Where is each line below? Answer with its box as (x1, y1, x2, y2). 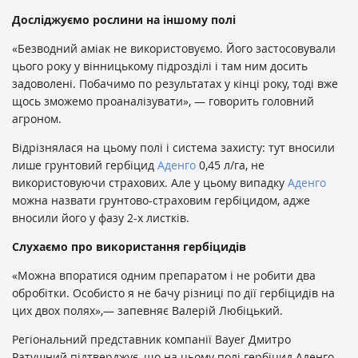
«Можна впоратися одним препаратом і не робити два (12, 268, 316, 284)
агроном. (12, 111, 62, 127)
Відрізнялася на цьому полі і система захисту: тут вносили (12, 140, 335, 156)
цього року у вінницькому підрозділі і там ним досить (12, 58, 308, 74)
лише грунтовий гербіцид (12, 157, 157, 173)
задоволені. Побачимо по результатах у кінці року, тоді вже (12, 76, 338, 92)
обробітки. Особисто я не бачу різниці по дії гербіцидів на (12, 285, 335, 301)
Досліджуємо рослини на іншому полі (12, 12, 236, 28)
